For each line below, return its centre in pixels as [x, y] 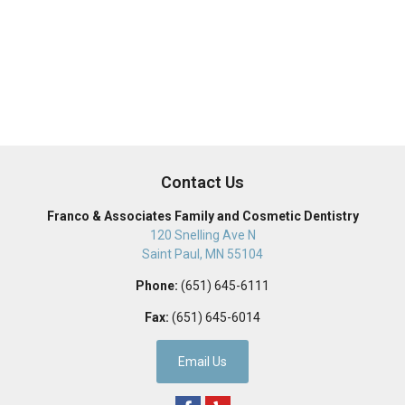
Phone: [157, 285]
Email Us [202, 361]
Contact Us [202, 182]
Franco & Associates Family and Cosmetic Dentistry [202, 216]
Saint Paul [171, 254]
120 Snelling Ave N [202, 235]
